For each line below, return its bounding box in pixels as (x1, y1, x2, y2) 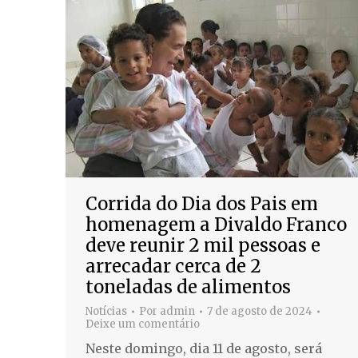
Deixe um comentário (86, 317, 200, 332)
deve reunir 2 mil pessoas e (86, 234, 320, 257)
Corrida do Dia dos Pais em (86, 193, 318, 216)
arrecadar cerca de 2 (86, 255, 261, 278)
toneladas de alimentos (86, 276, 291, 299)
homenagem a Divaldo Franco (86, 213, 347, 237)
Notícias (86, 304, 127, 319)
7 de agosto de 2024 (207, 304, 312, 319)
